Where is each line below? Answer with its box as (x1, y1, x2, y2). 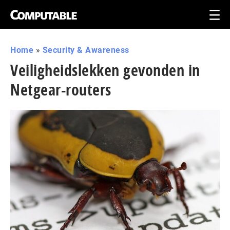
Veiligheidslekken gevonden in (10, 60, 200, 81)
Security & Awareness (42, 45, 129, 55)
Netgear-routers (10, 79, 111, 100)
